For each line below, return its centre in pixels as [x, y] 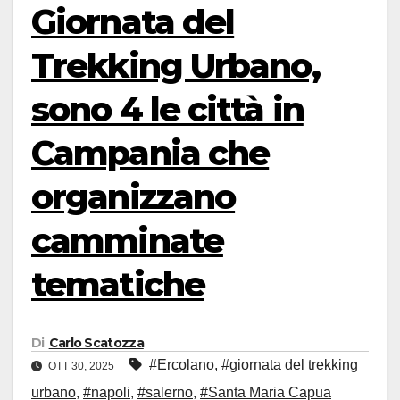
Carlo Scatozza [96, 343]
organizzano [133, 197]
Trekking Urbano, [175, 66]
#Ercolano [182, 365]
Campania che [150, 153]
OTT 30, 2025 [81, 367]
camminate [127, 241]
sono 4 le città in [167, 109]
